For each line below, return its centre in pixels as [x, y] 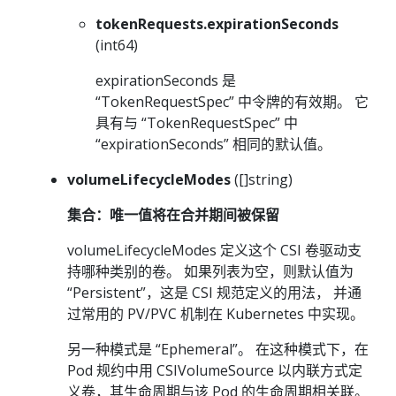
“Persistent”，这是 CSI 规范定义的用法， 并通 [214, 292]
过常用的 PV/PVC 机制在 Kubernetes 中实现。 [216, 313]
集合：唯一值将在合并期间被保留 [173, 214]
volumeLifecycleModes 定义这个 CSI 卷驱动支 [214, 250]
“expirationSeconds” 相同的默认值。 [213, 144]
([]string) [262, 179]
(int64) [117, 45]
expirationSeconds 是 [166, 80]
